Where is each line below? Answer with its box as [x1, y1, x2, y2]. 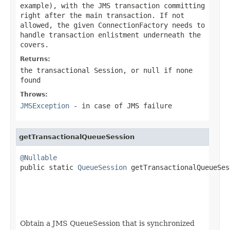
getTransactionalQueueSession [19, 132, 135, 141]
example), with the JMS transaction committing [20, 1, 205, 10]
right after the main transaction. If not [20, 11, 184, 20]
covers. [20, 40, 49, 49]
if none [160, 66, 193, 74]
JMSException [20, 101, 69, 110]
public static [20, 163, 78, 171]
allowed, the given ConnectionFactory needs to [20, 21, 205, 29]
